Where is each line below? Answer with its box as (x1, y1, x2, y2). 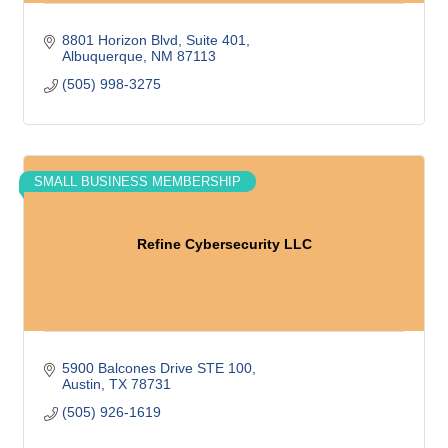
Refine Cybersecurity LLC (136, 235, 312, 252)
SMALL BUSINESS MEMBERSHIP (34, 174, 241, 189)
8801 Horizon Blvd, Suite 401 (61, 32, 246, 48)
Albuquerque (61, 48, 143, 64)
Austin (61, 376, 101, 392)
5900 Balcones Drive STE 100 (61, 360, 252, 376)
